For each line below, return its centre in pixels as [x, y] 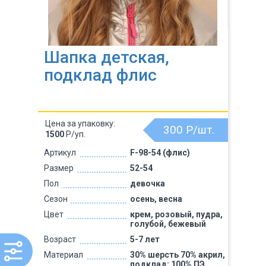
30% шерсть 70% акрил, [177, 255]
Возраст [60, 239]
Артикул [60, 153]
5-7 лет [145, 239]
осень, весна [156, 199]
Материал [64, 255]
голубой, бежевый [168, 224]
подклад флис [100, 75]
